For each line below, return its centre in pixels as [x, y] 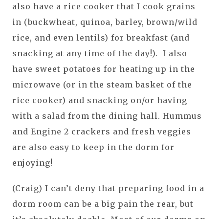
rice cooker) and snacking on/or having [100, 100]
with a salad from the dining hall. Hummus [107, 116]
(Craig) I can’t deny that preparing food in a [108, 188]
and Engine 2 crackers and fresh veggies [102, 131]
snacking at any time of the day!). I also [100, 53]
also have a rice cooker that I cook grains [104, 6]
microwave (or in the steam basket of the [102, 84]
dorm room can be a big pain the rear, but [103, 204]
